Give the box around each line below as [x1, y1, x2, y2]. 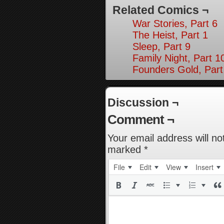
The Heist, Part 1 [132, 29, 208, 40]
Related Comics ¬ [112, 3, 208, 16]
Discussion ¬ [107, 96, 178, 109]
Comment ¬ [107, 112, 174, 127]
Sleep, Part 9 [132, 41, 190, 52]
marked [107, 144, 144, 155]
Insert [195, 162, 213, 172]
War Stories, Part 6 [132, 18, 217, 29]
